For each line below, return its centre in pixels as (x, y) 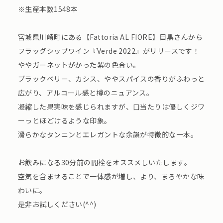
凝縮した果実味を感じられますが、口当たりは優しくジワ (111, 107)
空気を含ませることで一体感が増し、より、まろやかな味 (111, 176)
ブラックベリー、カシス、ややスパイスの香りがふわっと (111, 79)
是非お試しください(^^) (57, 204)
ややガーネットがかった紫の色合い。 (79, 65)
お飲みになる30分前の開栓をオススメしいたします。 (105, 163)
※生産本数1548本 (48, 9)
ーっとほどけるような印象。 (64, 121)
